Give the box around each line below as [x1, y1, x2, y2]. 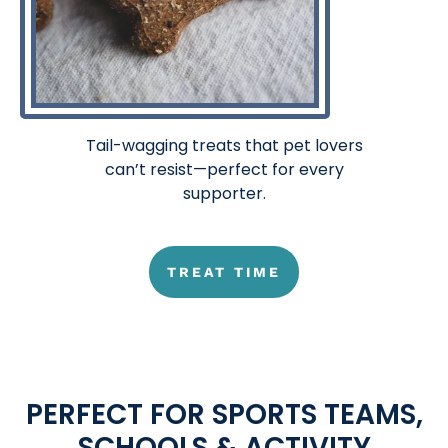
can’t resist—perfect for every [104, 157, 344, 181]
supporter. [182, 181, 266, 205]
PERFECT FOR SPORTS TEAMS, [25, 394, 423, 434]
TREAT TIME [167, 263, 281, 280]
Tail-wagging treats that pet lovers [85, 133, 363, 157]
